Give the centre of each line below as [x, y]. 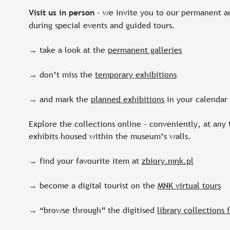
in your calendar [196, 99]
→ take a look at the [68, 50]
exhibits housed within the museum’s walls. [110, 136]
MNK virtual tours [189, 185]
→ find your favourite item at [85, 161]
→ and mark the [60, 99]
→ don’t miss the [62, 74]
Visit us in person [62, 13]
